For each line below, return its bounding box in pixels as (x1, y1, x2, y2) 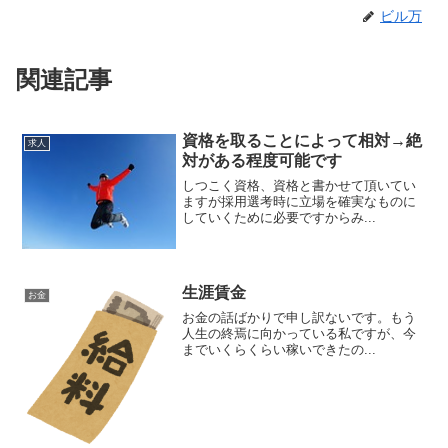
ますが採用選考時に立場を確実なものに (182, 193, 417, 209)
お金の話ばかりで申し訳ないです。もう (182, 309, 417, 325)
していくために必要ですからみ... (182, 209, 377, 225)
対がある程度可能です (182, 152, 343, 170)
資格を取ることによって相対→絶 (182, 132, 423, 150)
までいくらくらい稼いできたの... (182, 341, 377, 357)
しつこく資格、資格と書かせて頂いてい (182, 177, 417, 193)
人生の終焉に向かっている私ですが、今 (182, 325, 417, 341)
